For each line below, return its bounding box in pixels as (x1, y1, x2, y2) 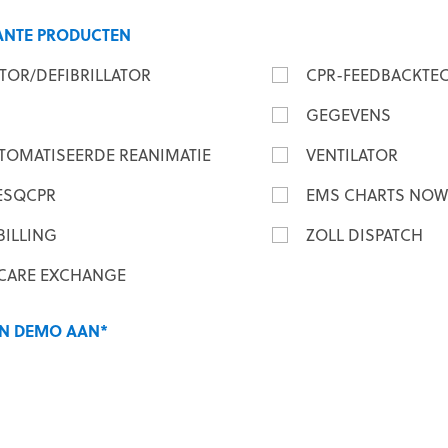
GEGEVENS (306, 104, 391, 126)
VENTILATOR (306, 144, 398, 166)
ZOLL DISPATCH (306, 224, 423, 246)
